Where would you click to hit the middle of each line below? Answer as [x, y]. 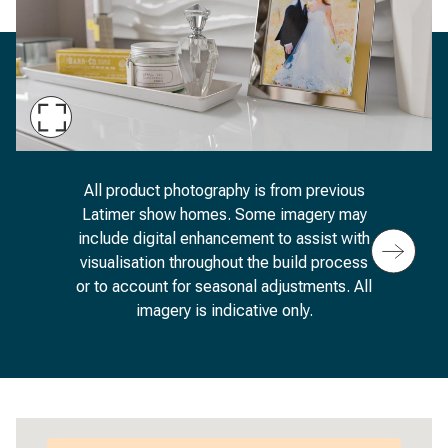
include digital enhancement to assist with [224, 238]
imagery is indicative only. [224, 310]
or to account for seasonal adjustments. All [224, 286]
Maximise [89, 127]
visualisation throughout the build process [224, 262]
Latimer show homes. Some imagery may [224, 214]
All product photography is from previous [224, 190]
